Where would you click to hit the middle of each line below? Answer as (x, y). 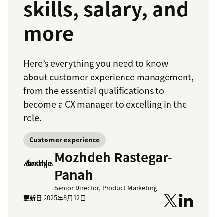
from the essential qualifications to (94, 91)
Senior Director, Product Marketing (106, 188)
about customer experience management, (108, 77)
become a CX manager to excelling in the (105, 104)
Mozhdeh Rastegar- (113, 157)
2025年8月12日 (65, 198)
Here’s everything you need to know (96, 63)
